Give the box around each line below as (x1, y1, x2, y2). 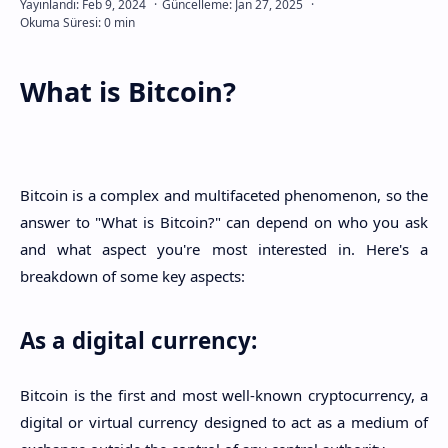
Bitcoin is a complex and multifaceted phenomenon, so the (20, 185, 428, 206)
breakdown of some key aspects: (20, 266, 245, 287)
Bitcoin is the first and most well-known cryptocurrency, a (20, 385, 428, 406)
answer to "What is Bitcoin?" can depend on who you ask (20, 212, 428, 233)
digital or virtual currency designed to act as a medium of (20, 412, 428, 433)
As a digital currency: (20, 324, 257, 356)
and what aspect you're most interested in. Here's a (20, 239, 428, 260)
